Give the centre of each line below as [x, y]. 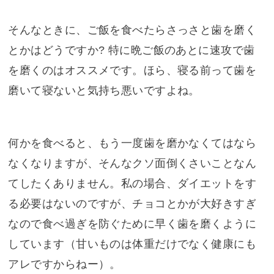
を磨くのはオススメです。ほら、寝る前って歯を [132, 71]
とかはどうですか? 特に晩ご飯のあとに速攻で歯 [131, 50]
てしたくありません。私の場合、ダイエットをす [132, 184]
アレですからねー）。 [65, 265]
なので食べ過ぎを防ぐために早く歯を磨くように [132, 224]
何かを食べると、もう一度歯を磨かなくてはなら [132, 143]
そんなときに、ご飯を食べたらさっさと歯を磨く [132, 30]
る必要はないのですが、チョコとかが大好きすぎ [132, 204]
